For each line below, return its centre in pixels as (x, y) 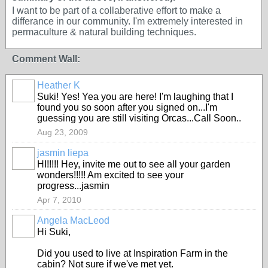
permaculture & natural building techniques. (104, 32)
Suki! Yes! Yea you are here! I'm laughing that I (135, 97)
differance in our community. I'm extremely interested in (127, 21)
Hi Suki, (54, 232)
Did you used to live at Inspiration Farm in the (133, 253)
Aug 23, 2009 (63, 132)
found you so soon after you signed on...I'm (127, 107)
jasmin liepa (63, 153)
